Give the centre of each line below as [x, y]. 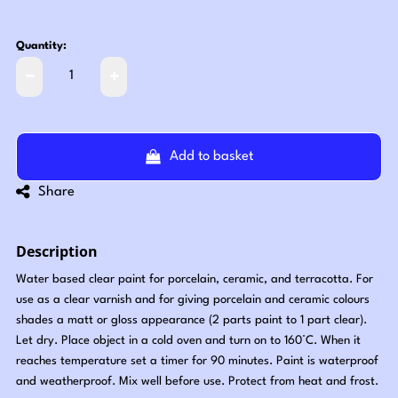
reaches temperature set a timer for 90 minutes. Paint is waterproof [198, 361]
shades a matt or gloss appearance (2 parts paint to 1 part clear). [192, 320]
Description [57, 251]
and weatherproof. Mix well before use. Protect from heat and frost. [198, 381]
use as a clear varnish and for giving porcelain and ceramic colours [193, 299]
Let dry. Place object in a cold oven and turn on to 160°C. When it [189, 340]
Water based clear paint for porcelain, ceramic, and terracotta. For [195, 279]
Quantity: [42, 46]
